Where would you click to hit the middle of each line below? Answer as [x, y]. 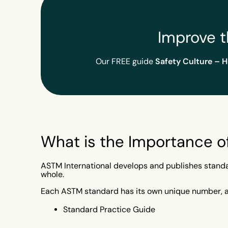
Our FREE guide [125, 61]
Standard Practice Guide [109, 210]
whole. [52, 175]
